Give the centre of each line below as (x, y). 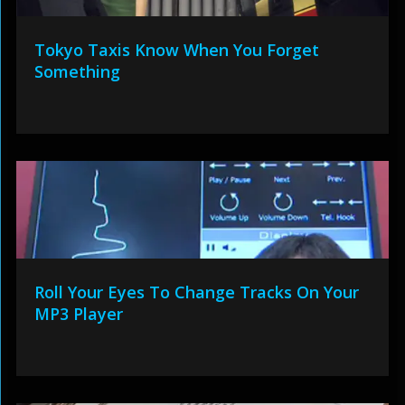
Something (77, 71)
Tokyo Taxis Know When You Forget (176, 49)
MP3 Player (78, 313)
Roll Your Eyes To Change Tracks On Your (196, 292)
